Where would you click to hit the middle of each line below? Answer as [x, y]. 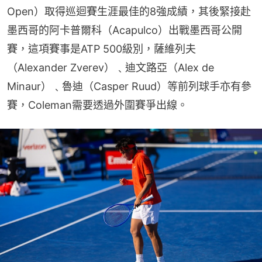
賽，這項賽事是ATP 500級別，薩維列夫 [101, 49]
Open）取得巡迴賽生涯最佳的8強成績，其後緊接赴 [129, 11]
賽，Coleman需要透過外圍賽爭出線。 [97, 105]
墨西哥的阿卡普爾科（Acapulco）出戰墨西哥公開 [125, 30]
